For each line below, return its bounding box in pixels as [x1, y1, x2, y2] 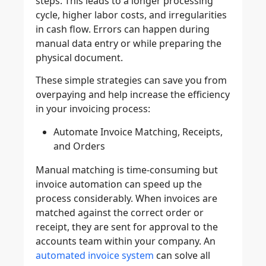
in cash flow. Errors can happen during [36, 23, 210, 36]
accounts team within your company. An [36, 234, 216, 248]
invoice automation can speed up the [36, 177, 202, 191]
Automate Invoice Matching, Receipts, [53, 125, 223, 138]
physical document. [36, 51, 123, 65]
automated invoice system [36, 248, 154, 262]
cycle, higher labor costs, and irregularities [36, 8, 227, 22]
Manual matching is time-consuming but [36, 163, 218, 176]
